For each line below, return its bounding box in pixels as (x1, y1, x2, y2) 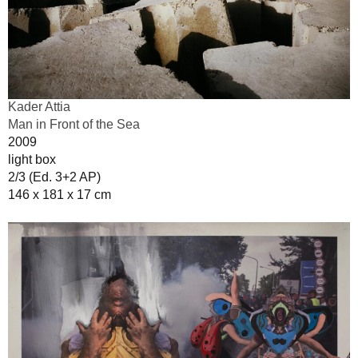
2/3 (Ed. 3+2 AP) (8, 170, 101, 185)
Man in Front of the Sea (8, 117, 140, 132)
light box (8, 153, 56, 167)
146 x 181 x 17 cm (8, 188, 111, 202)
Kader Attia (8, 100, 70, 114)
